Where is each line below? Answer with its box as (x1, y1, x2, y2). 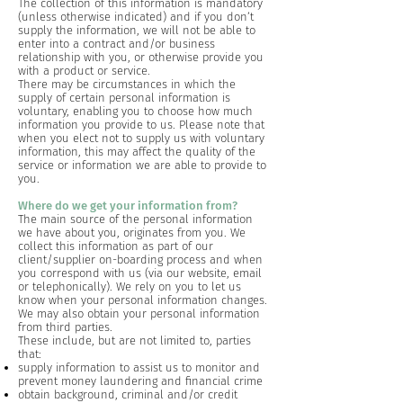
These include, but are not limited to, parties (18, 334, 251, 347)
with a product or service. (18, 64, 150, 77)
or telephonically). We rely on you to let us (18, 280, 241, 293)
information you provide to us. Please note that (18, 118, 264, 131)
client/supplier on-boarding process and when (18, 253, 263, 266)
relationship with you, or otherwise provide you (18, 50, 264, 64)
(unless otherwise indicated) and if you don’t (18, 10, 254, 23)
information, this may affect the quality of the (18, 145, 255, 158)
